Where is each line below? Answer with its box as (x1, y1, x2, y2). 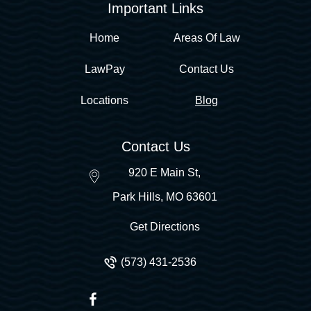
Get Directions (129, 221, 200, 233)
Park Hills (112, 191, 160, 203)
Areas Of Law (173, 32, 240, 44)
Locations (81, 94, 128, 106)
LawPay (84, 63, 125, 75)
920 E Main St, (128, 167, 201, 178)
